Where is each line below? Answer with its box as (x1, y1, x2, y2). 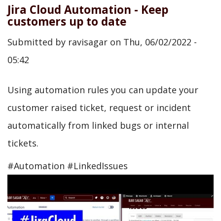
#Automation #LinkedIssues (7, 160, 128, 172)
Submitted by (7, 36, 68, 48)
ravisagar (68, 36, 108, 48)
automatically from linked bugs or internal (7, 119, 189, 131)
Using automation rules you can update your (7, 83, 198, 96)
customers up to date (7, 14, 126, 29)
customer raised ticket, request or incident (7, 101, 191, 113)
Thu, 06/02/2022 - (123, 36, 197, 48)
